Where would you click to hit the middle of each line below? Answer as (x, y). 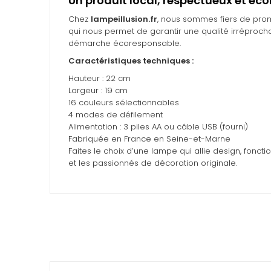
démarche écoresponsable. (125, 44)
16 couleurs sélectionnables (124, 103)
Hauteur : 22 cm (100, 79)
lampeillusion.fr (124, 19)
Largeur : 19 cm (98, 91)
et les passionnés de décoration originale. (153, 163)
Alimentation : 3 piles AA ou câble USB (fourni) (158, 127)
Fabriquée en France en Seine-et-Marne (149, 139)
